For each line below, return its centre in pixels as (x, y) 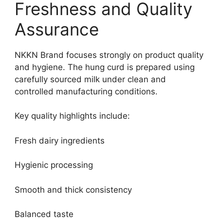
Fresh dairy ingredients (60, 140)
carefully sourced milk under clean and (90, 79)
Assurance (57, 29)
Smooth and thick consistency (73, 190)
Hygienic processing (54, 165)
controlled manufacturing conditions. (86, 91)
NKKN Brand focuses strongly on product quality (109, 55)
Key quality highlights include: (72, 116)
